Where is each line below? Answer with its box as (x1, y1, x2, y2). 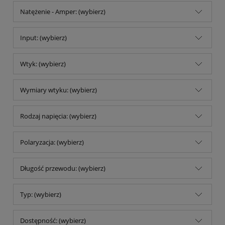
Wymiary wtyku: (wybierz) (20, 85, 97, 95)
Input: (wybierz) (20, 33, 67, 43)
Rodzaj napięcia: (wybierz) (20, 111, 96, 121)
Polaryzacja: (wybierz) (20, 138, 84, 147)
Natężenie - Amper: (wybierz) (20, 7, 105, 17)
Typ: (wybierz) (20, 190, 61, 199)
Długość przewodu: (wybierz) (20, 164, 105, 173)
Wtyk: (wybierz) (20, 59, 66, 69)
